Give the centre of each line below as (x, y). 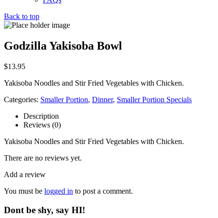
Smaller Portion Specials (154, 99)
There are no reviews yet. (43, 158)
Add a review (25, 174)
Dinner (102, 99)
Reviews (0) (42, 125)
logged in (59, 191)
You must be (24, 191)
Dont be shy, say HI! (45, 210)
